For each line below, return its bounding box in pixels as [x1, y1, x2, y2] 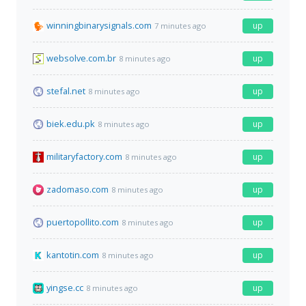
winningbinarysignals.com [46, 19, 152, 32]
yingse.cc [46, 281, 83, 294]
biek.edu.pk [46, 117, 95, 130]
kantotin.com [46, 249, 99, 262]
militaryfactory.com [46, 150, 122, 163]
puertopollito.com [46, 216, 119, 229]
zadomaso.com [46, 183, 109, 196]
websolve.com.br [46, 52, 116, 65]
